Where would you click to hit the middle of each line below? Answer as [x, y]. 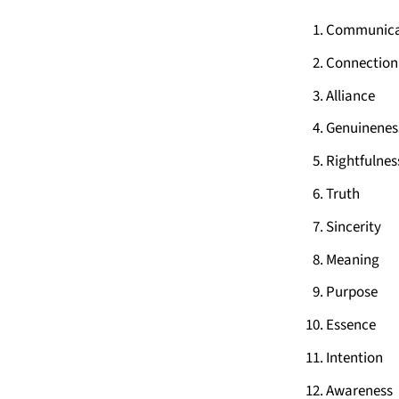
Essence [351, 326]
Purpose [352, 293]
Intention [354, 358]
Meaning [353, 260]
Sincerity [354, 227]
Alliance [350, 96]
